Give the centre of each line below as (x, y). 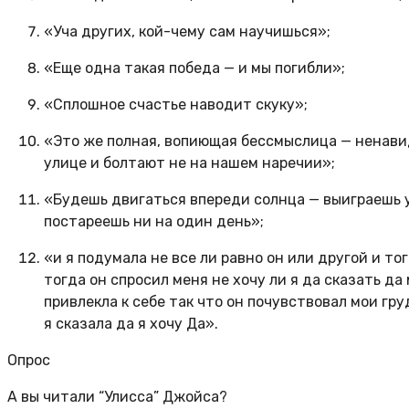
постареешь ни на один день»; (154, 222)
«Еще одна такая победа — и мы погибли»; (194, 68)
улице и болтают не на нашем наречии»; (189, 163)
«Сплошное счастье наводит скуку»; (176, 105)
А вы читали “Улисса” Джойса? (117, 397)
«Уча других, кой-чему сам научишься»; (187, 32)
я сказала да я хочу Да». (131, 324)
